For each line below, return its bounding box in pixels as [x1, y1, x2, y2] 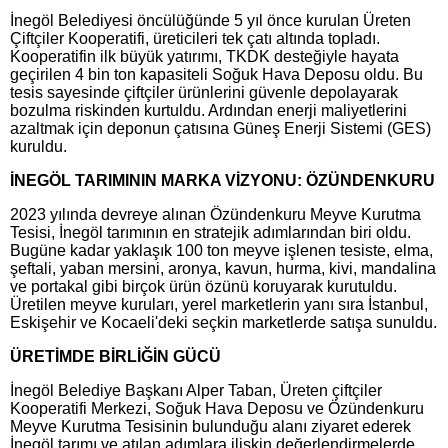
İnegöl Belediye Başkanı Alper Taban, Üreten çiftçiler [10, 381, 382, 399]
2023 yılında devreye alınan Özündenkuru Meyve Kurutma [10, 205, 421, 223]
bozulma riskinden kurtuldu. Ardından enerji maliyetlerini [10, 101, 407, 119]
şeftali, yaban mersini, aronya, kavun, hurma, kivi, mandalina [10, 259, 436, 277]
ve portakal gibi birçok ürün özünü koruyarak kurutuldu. [10, 277, 397, 295]
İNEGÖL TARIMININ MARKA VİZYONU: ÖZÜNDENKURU [10, 171, 435, 189]
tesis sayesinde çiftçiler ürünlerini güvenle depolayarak [10, 83, 398, 101]
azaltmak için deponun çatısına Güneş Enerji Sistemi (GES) [10, 119, 431, 137]
